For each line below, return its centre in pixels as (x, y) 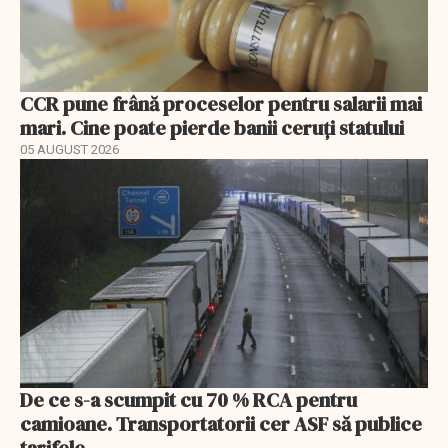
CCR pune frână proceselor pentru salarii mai (221, 103)
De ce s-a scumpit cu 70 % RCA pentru (188, 400)
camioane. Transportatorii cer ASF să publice (221, 424)
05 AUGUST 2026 (69, 149)
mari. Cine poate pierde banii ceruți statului (212, 127)
